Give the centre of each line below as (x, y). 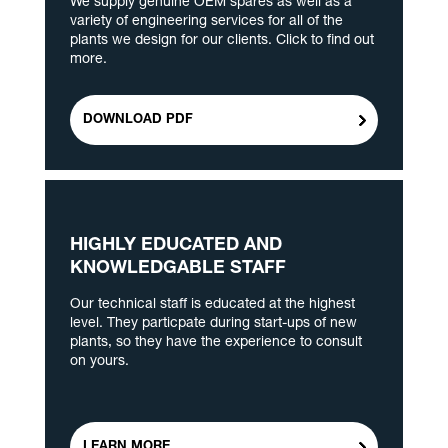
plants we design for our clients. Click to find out (221, 41)
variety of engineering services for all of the (206, 22)
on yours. (99, 362)
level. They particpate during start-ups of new (213, 324)
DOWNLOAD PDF (137, 121)
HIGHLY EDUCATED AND (175, 246)
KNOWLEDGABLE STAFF (177, 269)
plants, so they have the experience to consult (215, 343)
